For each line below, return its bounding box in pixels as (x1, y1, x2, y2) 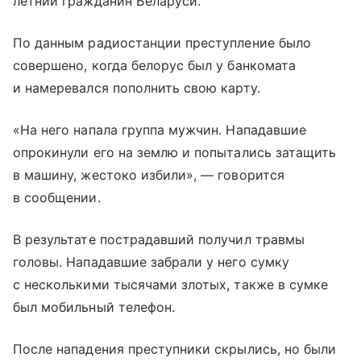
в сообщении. (13, 189, 101, 206)
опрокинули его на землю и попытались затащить (13, 144, 337, 161)
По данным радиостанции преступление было (13, 35, 311, 52)
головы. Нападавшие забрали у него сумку (13, 254, 289, 271)
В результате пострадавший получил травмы (13, 231, 305, 248)
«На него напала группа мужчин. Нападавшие (13, 122, 306, 139)
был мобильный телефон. (13, 299, 176, 316)
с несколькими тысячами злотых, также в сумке (13, 276, 329, 293)
